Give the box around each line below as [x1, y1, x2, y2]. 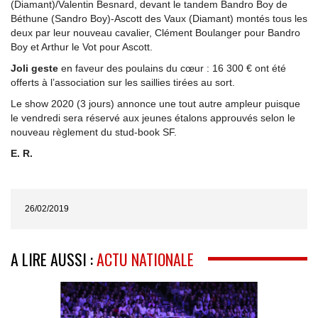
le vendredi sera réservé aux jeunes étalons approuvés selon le [11, 111, 295, 124]
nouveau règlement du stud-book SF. [11, 126, 177, 138]
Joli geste [11, 62, 58, 74]
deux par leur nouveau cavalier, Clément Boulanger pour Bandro [11, 26, 300, 38]
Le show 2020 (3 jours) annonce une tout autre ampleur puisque [11, 97, 300, 109]
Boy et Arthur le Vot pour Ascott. [11, 40, 153, 53]
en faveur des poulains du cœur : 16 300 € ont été [58, 62, 286, 74]
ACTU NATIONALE [97, 247, 194, 270]
